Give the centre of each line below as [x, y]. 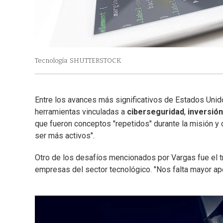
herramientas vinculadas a [81, 112]
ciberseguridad [156, 112]
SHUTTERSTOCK [95, 61]
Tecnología [51, 61]
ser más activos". [65, 136]
